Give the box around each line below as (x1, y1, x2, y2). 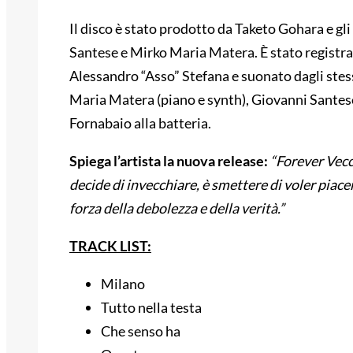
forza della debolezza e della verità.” (69, 199, 284, 217)
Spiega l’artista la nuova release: (69, 152, 268, 170)
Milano (101, 275, 145, 293)
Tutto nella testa (101, 299, 202, 317)
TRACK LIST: (69, 237, 151, 255)
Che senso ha (101, 322, 180, 340)
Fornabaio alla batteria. (69, 114, 211, 132)
